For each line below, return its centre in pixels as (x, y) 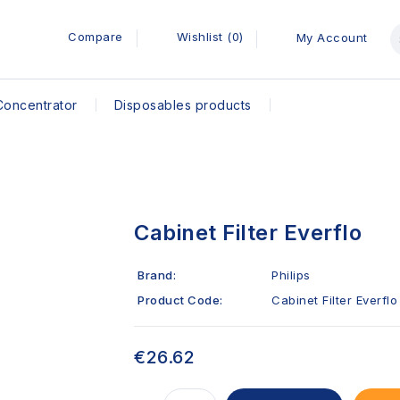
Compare (96, 37)
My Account (332, 37)
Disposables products (183, 105)
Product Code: (180, 300)
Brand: (157, 275)
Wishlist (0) (210, 37)
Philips (291, 275)
